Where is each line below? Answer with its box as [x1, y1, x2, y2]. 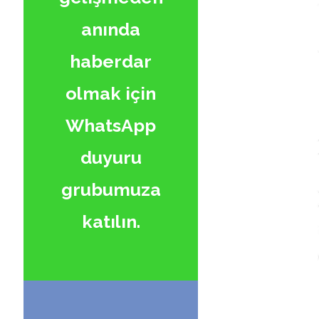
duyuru [80, 146, 142, 168]
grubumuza [61, 178, 161, 200]
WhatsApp [66, 114, 156, 136]
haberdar [70, 50, 152, 72]
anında [81, 18, 140, 40]
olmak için [66, 82, 156, 104]
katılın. [81, 210, 140, 232]
